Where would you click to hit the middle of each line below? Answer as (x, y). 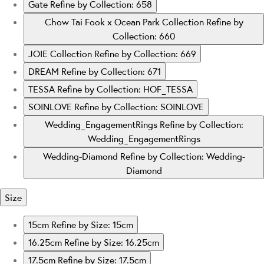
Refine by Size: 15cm (92, 224)
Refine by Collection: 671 (111, 71)
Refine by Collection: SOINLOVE (139, 106)
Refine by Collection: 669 (145, 53)
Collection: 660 (144, 36)
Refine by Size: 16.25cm (112, 242)
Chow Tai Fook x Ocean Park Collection (125, 22)
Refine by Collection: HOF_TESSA (125, 89)
